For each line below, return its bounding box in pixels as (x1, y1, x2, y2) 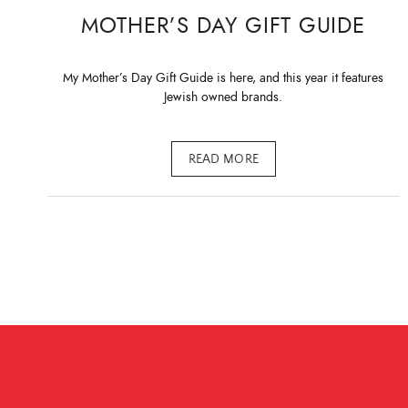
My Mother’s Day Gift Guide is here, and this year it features (63, 69, 384, 87)
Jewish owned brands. (164, 88, 283, 107)
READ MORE (188, 151, 260, 167)
